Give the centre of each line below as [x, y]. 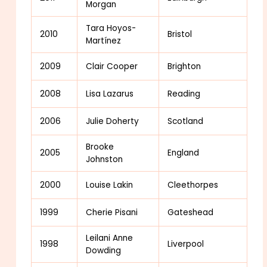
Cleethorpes [193, 185]
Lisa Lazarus [110, 94]
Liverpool [186, 244]
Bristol [180, 34]
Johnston [105, 159]
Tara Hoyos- [111, 28]
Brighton [184, 66]
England [184, 153]
